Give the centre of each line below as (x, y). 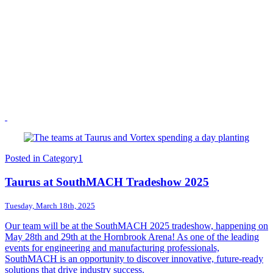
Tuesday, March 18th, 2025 (50, 206)
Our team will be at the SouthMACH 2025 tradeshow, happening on (136, 226)
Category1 (63, 158)
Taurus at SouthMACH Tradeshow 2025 (107, 182)
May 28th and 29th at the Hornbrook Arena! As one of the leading (132, 237)
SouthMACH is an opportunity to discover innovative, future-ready (134, 259)
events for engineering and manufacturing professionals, (112, 248)
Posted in (24, 158)
